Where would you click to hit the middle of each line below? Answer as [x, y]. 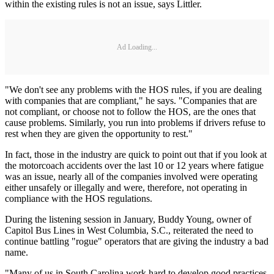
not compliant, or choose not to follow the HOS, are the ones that [130, 112]
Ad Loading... [137, 47]
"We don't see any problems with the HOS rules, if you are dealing [133, 90]
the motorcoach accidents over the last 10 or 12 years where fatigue [134, 166]
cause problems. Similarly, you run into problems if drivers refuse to [135, 123]
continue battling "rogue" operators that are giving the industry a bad [137, 242]
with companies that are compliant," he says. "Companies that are [131, 101]
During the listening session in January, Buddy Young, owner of [128, 220]
